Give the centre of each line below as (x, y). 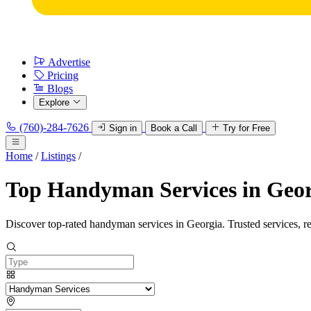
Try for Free (246, 128)
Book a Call (174, 128)
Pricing (63, 75)
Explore (54, 102)
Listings (58, 156)
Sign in (123, 128)
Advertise (69, 62)
